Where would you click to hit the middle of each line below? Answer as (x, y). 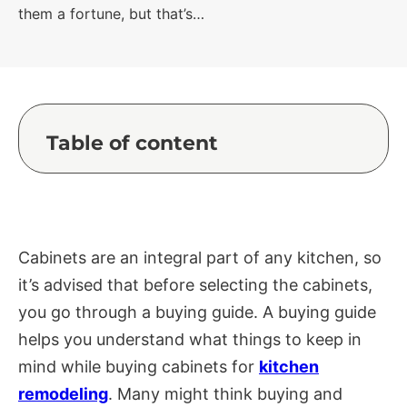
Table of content (132, 143)
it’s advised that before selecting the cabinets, (195, 285)
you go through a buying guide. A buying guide (197, 312)
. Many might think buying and (225, 394)
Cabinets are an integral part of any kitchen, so (200, 258)
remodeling (63, 394)
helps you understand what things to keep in (190, 339)
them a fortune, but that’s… (111, 14)
